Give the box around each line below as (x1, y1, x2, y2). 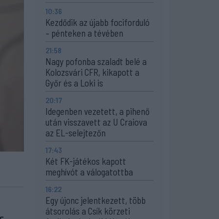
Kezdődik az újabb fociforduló (45, 17, 150, 28)
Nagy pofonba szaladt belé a (45, 56, 147, 67)
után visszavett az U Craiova (45, 116, 147, 128)
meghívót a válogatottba (45, 166, 133, 177)
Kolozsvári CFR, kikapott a (45, 66, 139, 78)
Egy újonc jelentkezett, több (45, 195, 146, 206)
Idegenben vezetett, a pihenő (45, 106, 150, 117)
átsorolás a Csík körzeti (45, 205, 130, 217)
